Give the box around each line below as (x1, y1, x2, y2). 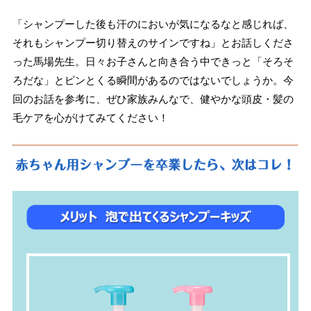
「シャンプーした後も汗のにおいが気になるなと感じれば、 (12, 18, 294, 31)
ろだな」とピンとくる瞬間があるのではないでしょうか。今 (12, 74, 294, 87)
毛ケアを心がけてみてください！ (12, 112, 169, 124)
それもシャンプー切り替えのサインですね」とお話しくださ (12, 37, 294, 49)
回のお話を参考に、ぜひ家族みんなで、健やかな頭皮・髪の (12, 93, 294, 106)
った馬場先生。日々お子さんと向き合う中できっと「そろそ (12, 56, 294, 68)
